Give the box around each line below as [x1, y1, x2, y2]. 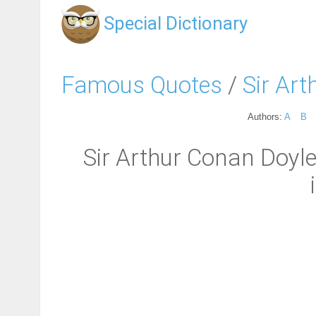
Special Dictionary [104, 13, 248, 34]
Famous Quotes [61, 71, 222, 99]
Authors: [248, 111, 284, 122]
